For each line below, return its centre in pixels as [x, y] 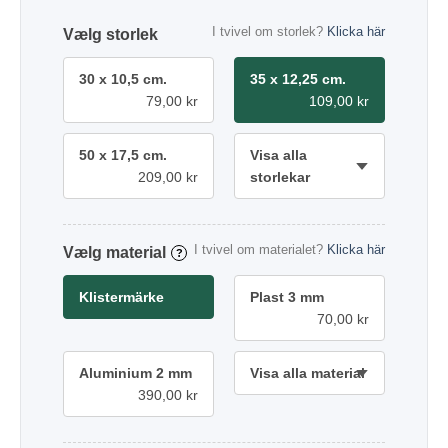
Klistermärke [121, 296]
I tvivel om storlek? [269, 31]
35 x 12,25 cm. [298, 78]
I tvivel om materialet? [260, 249]
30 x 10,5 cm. [123, 78]
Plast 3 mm [287, 296]
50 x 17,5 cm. [123, 154]
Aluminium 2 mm [135, 372]
